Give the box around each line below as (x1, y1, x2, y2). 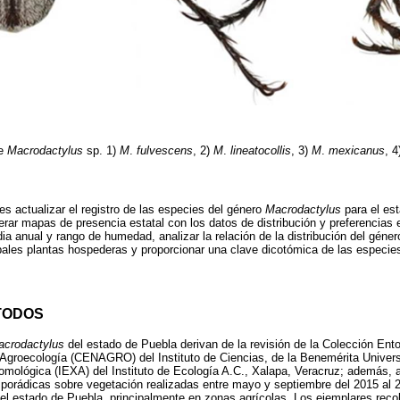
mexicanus (329, 144, 385, 158)
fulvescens (137, 144, 193, 158)
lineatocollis (230, 144, 291, 158)
